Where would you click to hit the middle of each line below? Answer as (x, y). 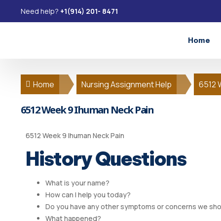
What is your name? (77, 183)
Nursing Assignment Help (127, 84)
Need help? (40, 11)
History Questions (106, 159)
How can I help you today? (88, 195)
